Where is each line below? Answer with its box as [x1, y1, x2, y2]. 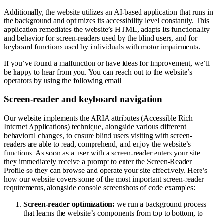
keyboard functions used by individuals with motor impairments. [4, 42, 200, 51]
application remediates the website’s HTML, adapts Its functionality [4, 25, 210, 33]
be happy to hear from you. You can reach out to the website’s [4, 67, 192, 76]
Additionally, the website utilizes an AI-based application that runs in [4, 7, 213, 16]
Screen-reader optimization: [23, 200, 117, 208]
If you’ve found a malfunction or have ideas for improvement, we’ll [4, 59, 210, 67]
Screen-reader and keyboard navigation [4, 94, 162, 105]
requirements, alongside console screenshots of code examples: [4, 184, 195, 192]
